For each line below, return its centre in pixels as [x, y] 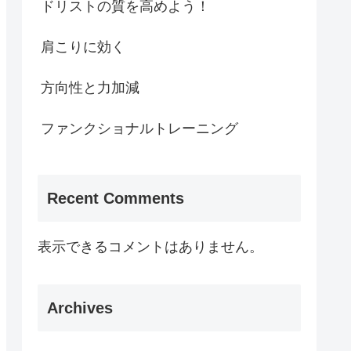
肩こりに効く [83, 47]
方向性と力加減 [90, 88]
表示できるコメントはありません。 [150, 246]
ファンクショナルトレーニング [139, 129]
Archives [80, 308]
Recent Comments [116, 198]
